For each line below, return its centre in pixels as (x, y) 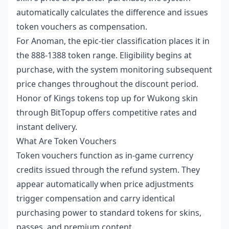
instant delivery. (47, 127)
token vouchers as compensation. (82, 27)
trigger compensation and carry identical (96, 198)
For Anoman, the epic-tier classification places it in (113, 41)
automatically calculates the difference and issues (112, 12)
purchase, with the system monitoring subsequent (114, 70)
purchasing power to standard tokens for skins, (109, 213)
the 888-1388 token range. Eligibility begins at (104, 55)
